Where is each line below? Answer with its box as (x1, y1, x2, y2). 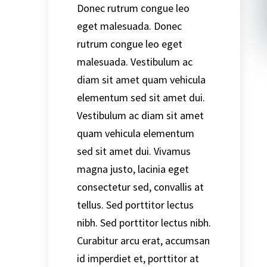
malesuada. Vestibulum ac (76, 54, 193, 69)
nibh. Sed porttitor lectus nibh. (76, 215, 211, 229)
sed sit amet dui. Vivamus (76, 144, 191, 158)
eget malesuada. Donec (76, 18, 182, 33)
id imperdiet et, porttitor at (76, 251, 199, 265)
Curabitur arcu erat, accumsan (76, 233, 210, 247)
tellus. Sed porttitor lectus (76, 197, 194, 212)
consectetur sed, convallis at (76, 179, 204, 194)
